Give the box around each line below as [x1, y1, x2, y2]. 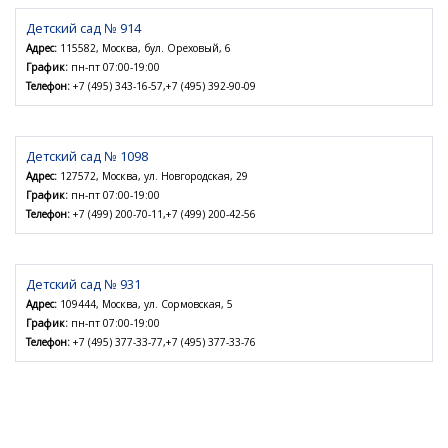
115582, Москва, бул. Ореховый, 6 [57, 41, 231, 56]
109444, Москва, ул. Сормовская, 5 [57, 297, 233, 312]
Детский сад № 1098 [26, 147, 148, 166]
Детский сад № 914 [26, 19, 141, 38]
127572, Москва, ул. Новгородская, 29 [57, 169, 248, 184]
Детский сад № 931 [26, 275, 141, 294]
